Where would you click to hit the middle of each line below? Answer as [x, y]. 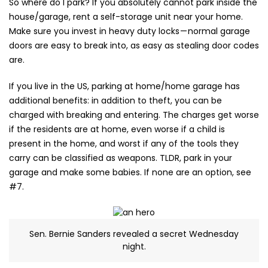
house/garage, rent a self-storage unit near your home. [126, 17]
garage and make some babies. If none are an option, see [130, 172]
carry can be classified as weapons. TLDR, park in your [121, 158]
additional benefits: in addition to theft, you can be [115, 100]
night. [134, 246]
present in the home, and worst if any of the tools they [124, 144]
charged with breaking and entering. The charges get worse [134, 115]
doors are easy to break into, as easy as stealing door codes [134, 45]
